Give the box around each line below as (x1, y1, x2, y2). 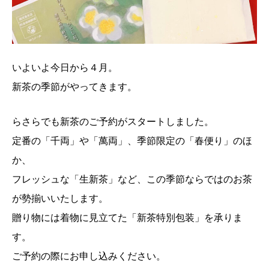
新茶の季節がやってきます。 (12, 79, 137, 93)
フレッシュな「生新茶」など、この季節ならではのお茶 (12, 172, 252, 186)
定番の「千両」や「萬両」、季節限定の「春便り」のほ (12, 133, 252, 147)
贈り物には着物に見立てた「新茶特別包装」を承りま (12, 210, 243, 224)
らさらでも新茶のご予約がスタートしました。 (12, 114, 214, 128)
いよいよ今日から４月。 (12, 60, 118, 74)
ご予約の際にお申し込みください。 (12, 249, 166, 262)
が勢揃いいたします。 (12, 191, 108, 205)
